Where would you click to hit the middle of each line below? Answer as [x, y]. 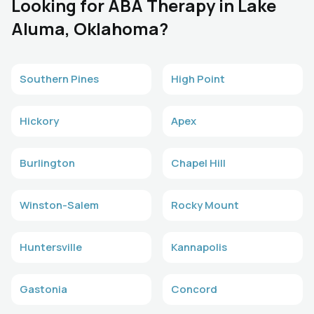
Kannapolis [199, 247]
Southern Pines [59, 78]
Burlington [47, 163]
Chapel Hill [198, 163]
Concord [194, 289]
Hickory [39, 121]
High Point [198, 78]
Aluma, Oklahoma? [90, 28]
